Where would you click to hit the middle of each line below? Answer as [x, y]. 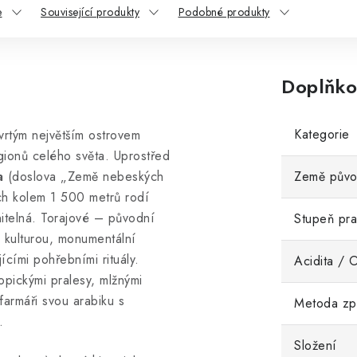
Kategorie [322, 134]
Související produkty [90, 12]
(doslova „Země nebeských [84, 177]
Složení [316, 345]
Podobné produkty [224, 12]
